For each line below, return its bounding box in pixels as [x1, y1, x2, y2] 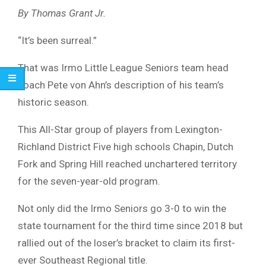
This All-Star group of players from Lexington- [18, 123, 223, 136]
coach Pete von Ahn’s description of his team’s [18, 79, 224, 91]
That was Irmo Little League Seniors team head [18, 62, 229, 74]
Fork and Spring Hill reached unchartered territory [18, 158, 237, 170]
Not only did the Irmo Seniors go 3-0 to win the [18, 202, 226, 215]
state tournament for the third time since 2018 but [18, 220, 243, 232]
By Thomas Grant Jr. [18, 7, 106, 20]
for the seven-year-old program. [18, 175, 160, 188]
